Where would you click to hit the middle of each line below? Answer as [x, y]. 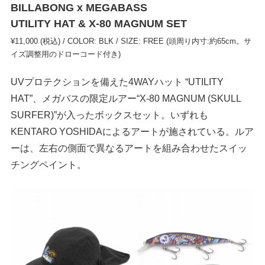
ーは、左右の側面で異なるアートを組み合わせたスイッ [129, 148]
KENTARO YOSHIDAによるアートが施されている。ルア [132, 132]
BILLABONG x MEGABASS [79, 8]
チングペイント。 [49, 165]
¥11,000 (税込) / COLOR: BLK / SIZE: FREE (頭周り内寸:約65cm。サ [131, 41]
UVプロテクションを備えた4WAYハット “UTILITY [117, 82]
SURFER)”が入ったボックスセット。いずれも [110, 115]
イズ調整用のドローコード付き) [66, 54]
